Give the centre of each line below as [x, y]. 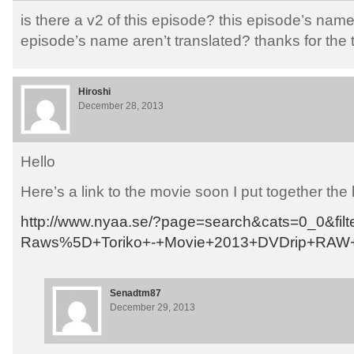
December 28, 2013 [121, 106]
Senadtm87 [136, 294]
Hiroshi [94, 92]
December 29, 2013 [153, 308]
